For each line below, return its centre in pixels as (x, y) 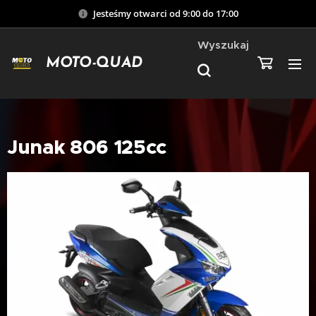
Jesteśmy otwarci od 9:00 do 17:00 (166, 13)
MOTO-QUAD (95, 63)
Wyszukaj (224, 44)
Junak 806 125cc (87, 147)
